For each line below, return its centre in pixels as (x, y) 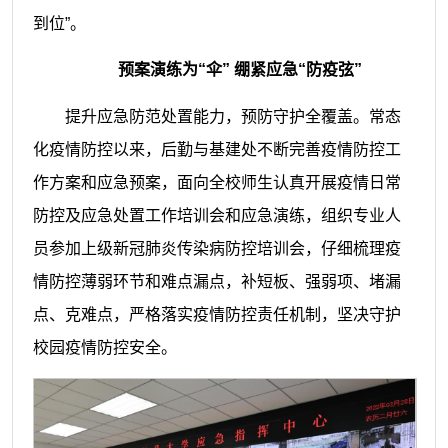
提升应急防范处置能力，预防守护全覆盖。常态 (232, 116)
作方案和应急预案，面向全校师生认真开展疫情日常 (216, 182)
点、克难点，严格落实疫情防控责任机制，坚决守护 (216, 314)
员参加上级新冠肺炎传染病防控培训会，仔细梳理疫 (216, 248)
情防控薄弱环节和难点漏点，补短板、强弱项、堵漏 (216, 281)
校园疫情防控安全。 (104, 347)
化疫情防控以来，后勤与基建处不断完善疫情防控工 (216, 149)
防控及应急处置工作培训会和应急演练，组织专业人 (216, 215)
